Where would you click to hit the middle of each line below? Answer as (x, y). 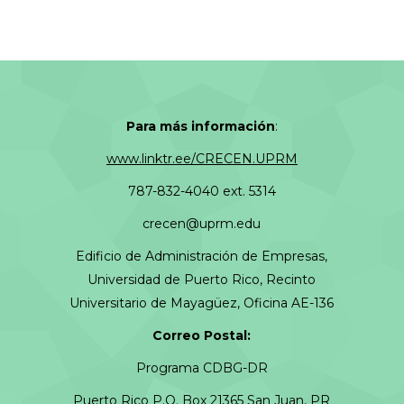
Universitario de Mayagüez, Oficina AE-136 (202, 303)
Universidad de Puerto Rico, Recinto (202, 279)
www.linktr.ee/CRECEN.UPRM (202, 158)
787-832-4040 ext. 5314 (202, 191)
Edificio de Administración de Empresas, (202, 256)
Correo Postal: (202, 335)
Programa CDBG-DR (202, 367)
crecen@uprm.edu (202, 223)
